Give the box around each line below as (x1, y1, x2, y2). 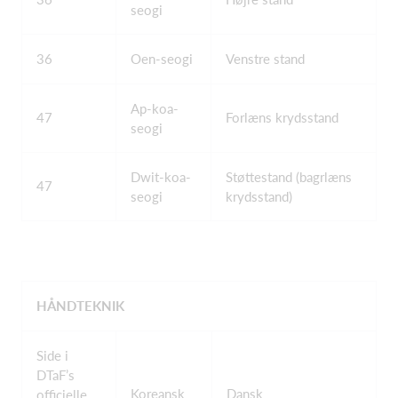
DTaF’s (36, 366, 75, 383)
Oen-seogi (131, 51, 193, 67)
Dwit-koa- (131, 169, 191, 185)
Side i (36, 346, 68, 363)
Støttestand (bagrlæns (226, 169, 352, 185)
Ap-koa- (131, 100, 179, 116)
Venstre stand (226, 51, 305, 67)
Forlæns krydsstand (226, 109, 338, 125)
